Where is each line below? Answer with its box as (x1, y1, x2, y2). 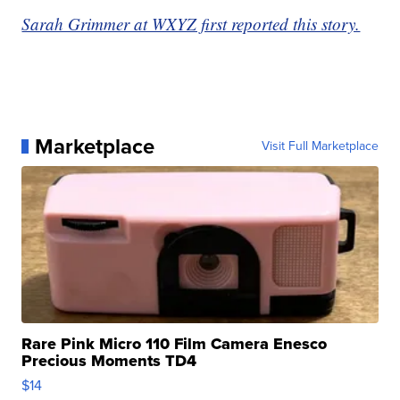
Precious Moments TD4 (21, 348, 197, 372)
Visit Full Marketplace (261, 136, 379, 155)
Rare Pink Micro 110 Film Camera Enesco (21, 331, 328, 355)
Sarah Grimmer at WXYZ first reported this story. (21, 12, 361, 35)
